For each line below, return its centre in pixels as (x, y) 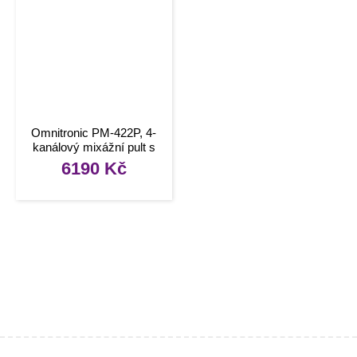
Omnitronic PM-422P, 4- (94, 132)
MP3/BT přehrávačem (94, 161)
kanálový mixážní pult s (94, 147)
